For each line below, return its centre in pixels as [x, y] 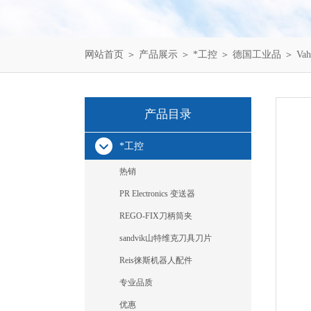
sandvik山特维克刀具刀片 [166, 238]
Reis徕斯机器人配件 [156, 260]
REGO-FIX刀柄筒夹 [156, 216]
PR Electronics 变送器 [157, 194]
